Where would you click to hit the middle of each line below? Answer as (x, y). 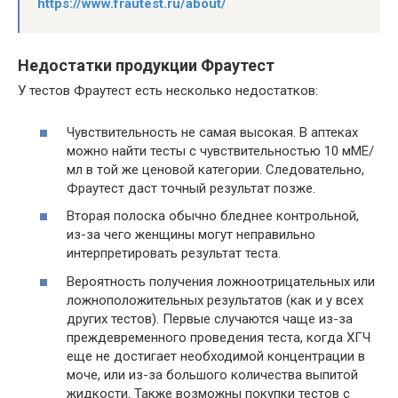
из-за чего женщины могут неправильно (191, 235)
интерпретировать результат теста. (174, 253)
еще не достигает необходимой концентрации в (216, 356)
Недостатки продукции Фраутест (146, 65)
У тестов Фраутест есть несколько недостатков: (168, 91)
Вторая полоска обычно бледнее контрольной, (213, 216)
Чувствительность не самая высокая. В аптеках (212, 132)
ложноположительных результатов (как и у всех (215, 300)
